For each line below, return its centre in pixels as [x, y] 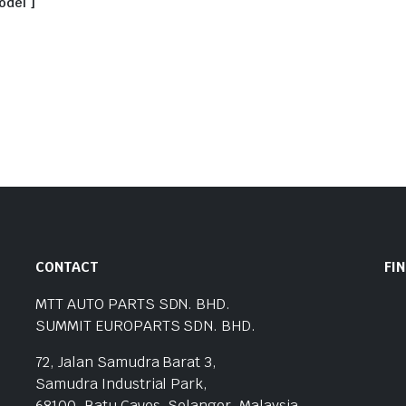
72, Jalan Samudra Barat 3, [126, 362]
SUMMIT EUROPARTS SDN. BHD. [146, 325]
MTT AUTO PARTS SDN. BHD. [133, 304]
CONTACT [67, 266]
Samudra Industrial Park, [122, 383]
